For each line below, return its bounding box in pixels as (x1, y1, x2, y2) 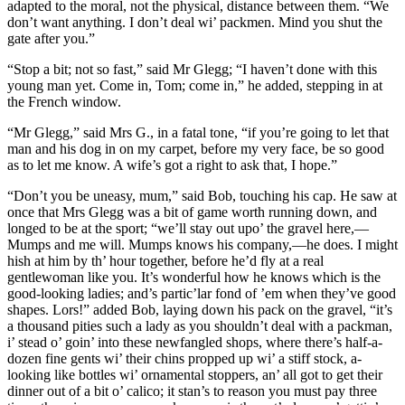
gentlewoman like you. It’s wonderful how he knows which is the (7, 268, 381, 285)
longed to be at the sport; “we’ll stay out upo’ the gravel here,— (7, 220, 369, 236)
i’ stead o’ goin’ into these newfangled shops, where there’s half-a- (7, 334, 382, 350)
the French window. (7, 93, 121, 109)
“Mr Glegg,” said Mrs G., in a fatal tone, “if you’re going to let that (7, 124, 389, 140)
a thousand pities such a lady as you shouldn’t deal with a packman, (7, 317, 392, 334)
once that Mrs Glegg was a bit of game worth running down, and (7, 203, 377, 220)
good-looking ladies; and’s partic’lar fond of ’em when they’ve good (7, 285, 396, 301)
